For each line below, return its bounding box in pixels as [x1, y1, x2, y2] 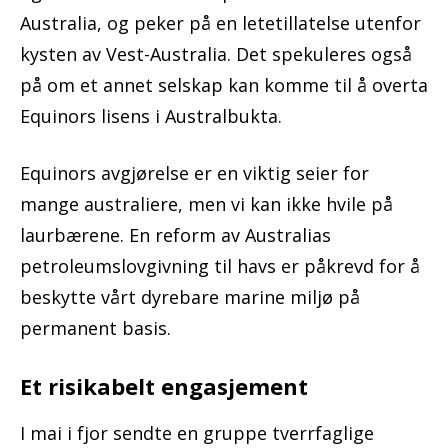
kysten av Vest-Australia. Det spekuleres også [20, 42, 412, 67]
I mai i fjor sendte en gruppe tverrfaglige [20, 421, 374, 446]
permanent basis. [20, 316, 171, 341]
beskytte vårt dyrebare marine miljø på [20, 285, 360, 310]
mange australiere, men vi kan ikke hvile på [20, 192, 398, 217]
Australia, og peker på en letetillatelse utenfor [20, 11, 421, 36]
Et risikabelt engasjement [20, 371, 308, 402]
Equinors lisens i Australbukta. [20, 104, 282, 129]
